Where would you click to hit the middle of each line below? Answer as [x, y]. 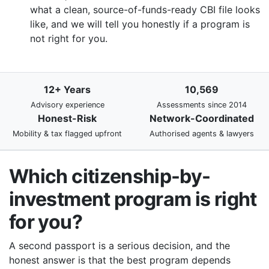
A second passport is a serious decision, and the [119, 246]
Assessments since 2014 [202, 105]
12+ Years [67, 90]
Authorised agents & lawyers [202, 134]
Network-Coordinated [202, 119]
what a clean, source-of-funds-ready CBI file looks [145, 10]
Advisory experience [67, 105]
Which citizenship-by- [110, 177]
